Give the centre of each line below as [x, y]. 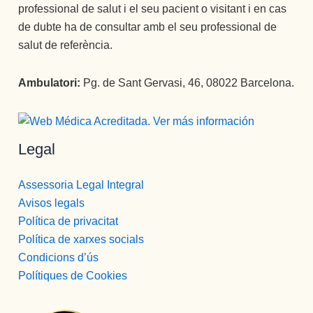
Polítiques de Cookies [73, 276]
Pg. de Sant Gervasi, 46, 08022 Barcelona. [188, 83]
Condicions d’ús [59, 258]
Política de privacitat [68, 221]
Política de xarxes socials [81, 240]
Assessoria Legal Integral [81, 185]
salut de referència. [66, 45]
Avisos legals [52, 203]
